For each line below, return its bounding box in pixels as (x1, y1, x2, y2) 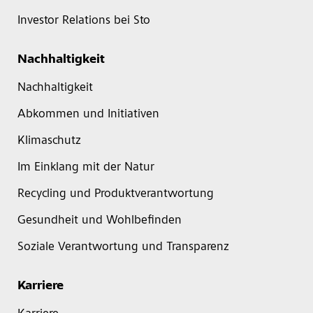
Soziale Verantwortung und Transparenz (17, 241, 229, 254)
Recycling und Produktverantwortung (17, 188, 214, 201)
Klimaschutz (17, 135, 81, 147)
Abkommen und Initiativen (17, 108, 159, 121)
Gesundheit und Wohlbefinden (17, 214, 182, 227)
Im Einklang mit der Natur (17, 161, 154, 174)
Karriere (17, 280, 64, 293)
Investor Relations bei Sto (17, 15, 150, 27)
